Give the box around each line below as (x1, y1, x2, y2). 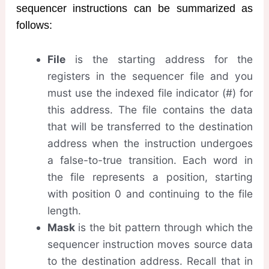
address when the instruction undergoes (47, 137, 253, 150)
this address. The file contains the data (47, 103, 253, 116)
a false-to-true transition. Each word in (47, 154, 253, 167)
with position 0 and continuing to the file (47, 187, 253, 201)
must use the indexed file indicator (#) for (47, 86, 253, 100)
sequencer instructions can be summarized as (16, 2, 253, 15)
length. (47, 204, 81, 217)
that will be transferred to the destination (47, 120, 253, 133)
